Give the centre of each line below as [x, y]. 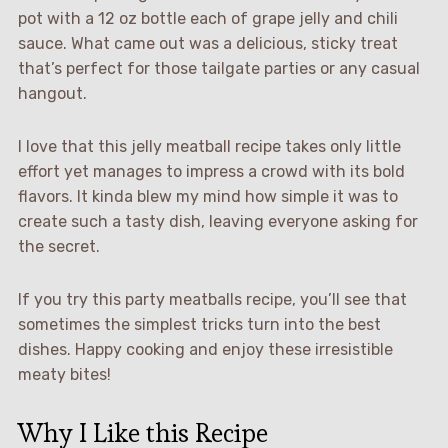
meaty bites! [64, 374]
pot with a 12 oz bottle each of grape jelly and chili [207, 18]
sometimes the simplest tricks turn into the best [199, 324]
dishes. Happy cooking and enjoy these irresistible [205, 349]
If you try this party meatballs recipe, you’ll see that [212, 299]
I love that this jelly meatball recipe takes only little [209, 146]
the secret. [58, 246]
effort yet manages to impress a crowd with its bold [211, 171]
